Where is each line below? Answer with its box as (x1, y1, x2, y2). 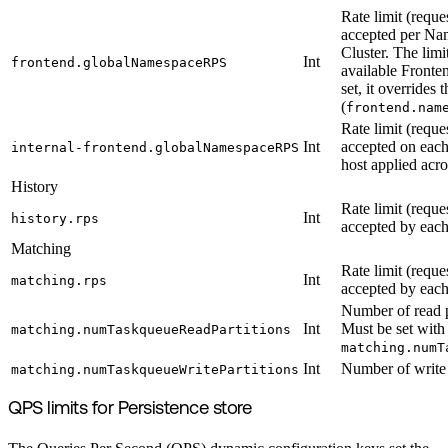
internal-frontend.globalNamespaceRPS (11, 139, 299, 155)
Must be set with (341, 319, 445, 337)
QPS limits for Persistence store (8, 400, 251, 420)
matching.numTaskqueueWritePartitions (11, 361, 299, 377)
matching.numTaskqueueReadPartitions (11, 321, 291, 337)
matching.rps (11, 272, 107, 288)
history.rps (11, 210, 99, 226)
